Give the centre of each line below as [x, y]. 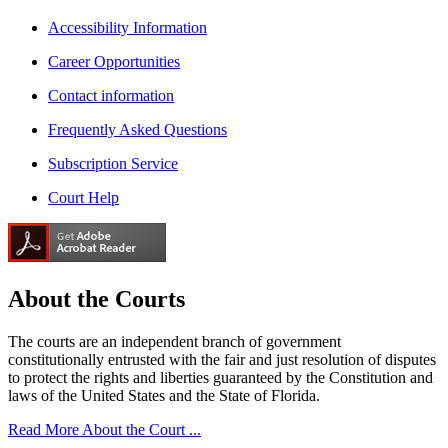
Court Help [83, 198]
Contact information [111, 96]
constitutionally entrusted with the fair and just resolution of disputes [222, 359]
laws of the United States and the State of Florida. [164, 395]
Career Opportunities [114, 62]
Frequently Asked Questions [137, 130]
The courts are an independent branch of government [174, 341]
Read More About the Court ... [104, 429]
